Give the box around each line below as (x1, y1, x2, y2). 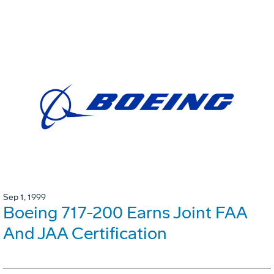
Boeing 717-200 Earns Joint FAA (3, 202, 247, 223)
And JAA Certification (3, 223, 167, 243)
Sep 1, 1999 (3, 191, 46, 202)
